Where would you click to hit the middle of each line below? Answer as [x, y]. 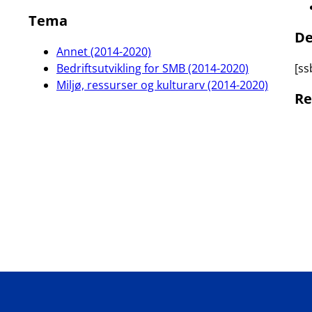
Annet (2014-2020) [104, 52]
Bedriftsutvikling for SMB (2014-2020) [153, 68]
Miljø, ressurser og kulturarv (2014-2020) [162, 85]
